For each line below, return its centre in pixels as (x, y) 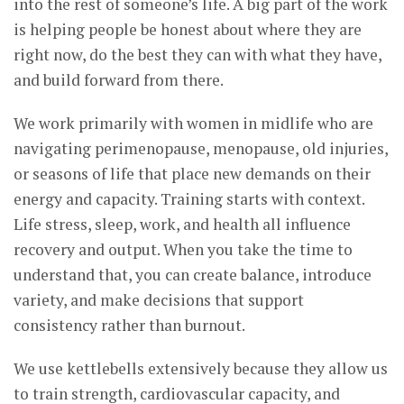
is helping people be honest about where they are (188, 29)
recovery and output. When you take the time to (183, 249)
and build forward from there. (119, 79)
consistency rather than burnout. (129, 325)
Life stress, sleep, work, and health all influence (182, 224)
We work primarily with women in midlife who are (193, 123)
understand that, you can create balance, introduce (193, 274)
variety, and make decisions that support (159, 299)
